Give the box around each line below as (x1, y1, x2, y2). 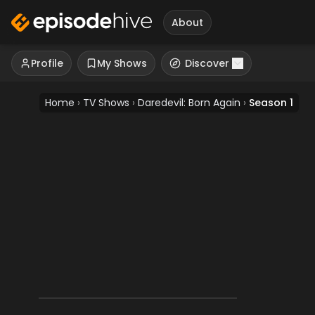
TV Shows (83, 96, 129, 110)
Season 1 (249, 96, 293, 110)
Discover (185, 56, 229, 70)
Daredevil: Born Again (138, 96, 240, 110)
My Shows (97, 56, 147, 70)
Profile (31, 56, 63, 70)
